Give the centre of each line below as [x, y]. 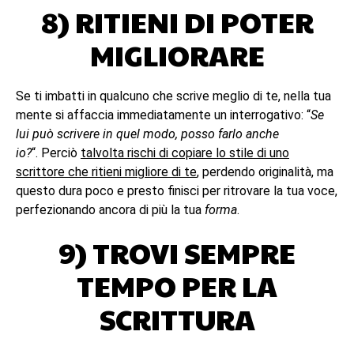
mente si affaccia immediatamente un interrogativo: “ [163, 115]
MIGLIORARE [177, 55]
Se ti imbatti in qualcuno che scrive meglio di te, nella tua [173, 96]
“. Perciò [56, 153]
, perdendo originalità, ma [265, 172]
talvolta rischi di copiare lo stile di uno [185, 153]
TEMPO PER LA [177, 285]
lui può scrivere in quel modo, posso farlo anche [147, 134]
